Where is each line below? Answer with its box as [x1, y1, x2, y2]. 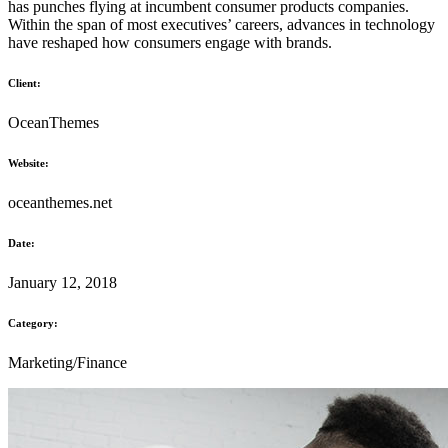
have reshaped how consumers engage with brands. [8, 33, 332, 51]
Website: [8, 156, 49, 169]
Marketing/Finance [8, 353, 127, 371]
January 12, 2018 [8, 273, 117, 291]
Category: [8, 316, 58, 329]
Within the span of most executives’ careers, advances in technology [8, 15, 435, 33]
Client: [8, 76, 41, 89]
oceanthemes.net [8, 193, 112, 211]
